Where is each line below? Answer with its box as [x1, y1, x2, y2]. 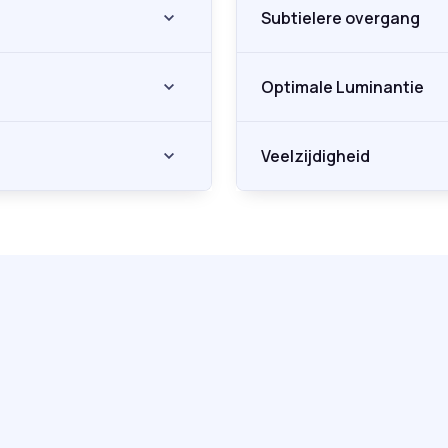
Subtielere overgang [345, 7, 420, 30]
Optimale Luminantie [261, 76, 424, 99]
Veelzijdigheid [261, 145, 370, 168]
